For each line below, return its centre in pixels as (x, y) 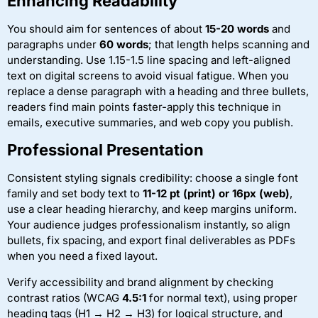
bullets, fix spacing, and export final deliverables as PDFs (151, 241)
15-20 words (237, 28)
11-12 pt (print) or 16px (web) (216, 194)
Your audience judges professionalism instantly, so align (149, 225)
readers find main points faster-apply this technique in (144, 106)
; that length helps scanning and (229, 44)
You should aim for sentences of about (106, 28)
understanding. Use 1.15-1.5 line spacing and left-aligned (149, 60)
